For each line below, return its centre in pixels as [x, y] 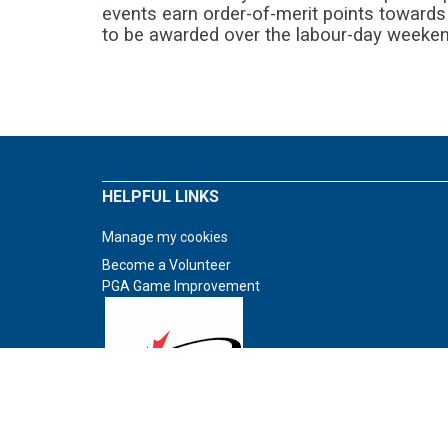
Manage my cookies [165, 237]
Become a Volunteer [166, 265]
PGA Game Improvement [181, 286]
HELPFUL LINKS [160, 196]
